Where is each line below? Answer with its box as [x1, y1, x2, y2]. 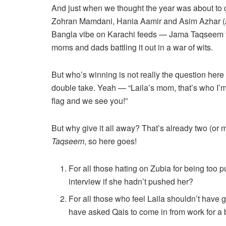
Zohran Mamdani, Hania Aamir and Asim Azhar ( [51, 15, 225, 27]
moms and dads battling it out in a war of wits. [51, 41, 213, 53]
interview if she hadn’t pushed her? [69, 175, 194, 187]
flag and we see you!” [51, 94, 128, 106]
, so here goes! [84, 135, 137, 147]
